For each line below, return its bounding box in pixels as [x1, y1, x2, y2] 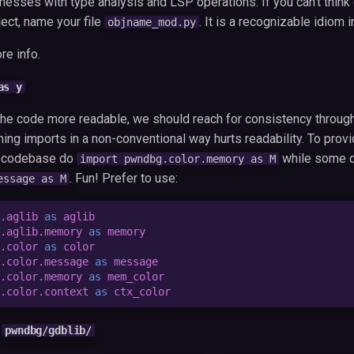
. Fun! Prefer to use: [70, 171, 178, 186]
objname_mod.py [107, 16, 196, 28]
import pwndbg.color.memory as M [80, 153, 276, 165]
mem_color [107, 269, 164, 283]
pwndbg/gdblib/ [5, 324, 92, 337]
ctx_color [114, 284, 171, 298]
